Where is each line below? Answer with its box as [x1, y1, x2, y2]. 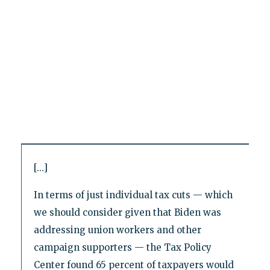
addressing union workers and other [33, 224, 201, 236]
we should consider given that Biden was [33, 206, 221, 218]
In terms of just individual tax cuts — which [33, 189, 233, 201]
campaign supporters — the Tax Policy [33, 241, 212, 253]
